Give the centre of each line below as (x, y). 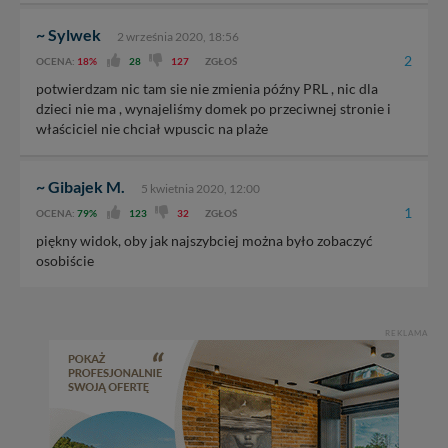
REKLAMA (406, 332)
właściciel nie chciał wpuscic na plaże (152, 128)
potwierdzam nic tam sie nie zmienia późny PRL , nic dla (207, 88)
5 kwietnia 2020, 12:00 (200, 188)
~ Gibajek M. (80, 186)
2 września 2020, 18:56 (178, 36)
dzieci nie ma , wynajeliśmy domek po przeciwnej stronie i (213, 108)
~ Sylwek (68, 34)
